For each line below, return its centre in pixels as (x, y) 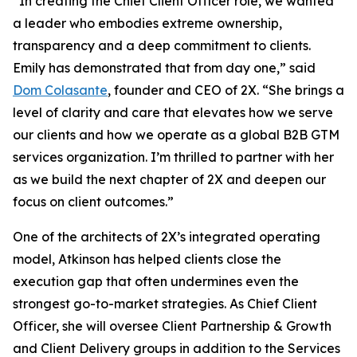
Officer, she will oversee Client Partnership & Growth (172, 326)
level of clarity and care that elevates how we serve (173, 112)
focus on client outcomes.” (93, 202)
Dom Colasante (60, 90)
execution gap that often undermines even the (156, 281)
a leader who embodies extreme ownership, (147, 23)
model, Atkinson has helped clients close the (147, 259)
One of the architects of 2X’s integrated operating (167, 237)
